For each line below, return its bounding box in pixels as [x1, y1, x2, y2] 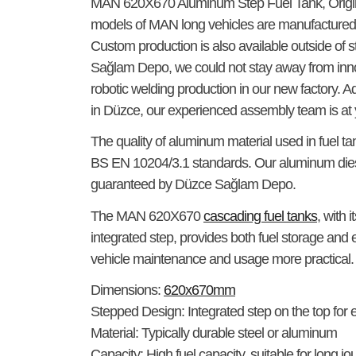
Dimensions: [91, 282, 161, 299]
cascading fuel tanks [203, 207, 317, 224]
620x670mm [164, 282, 235, 299]
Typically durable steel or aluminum [138, 325, 337, 342]
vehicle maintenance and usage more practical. [91, 250, 354, 267]
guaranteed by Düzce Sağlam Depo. [91, 176, 296, 193]
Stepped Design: [91, 304, 184, 320]
